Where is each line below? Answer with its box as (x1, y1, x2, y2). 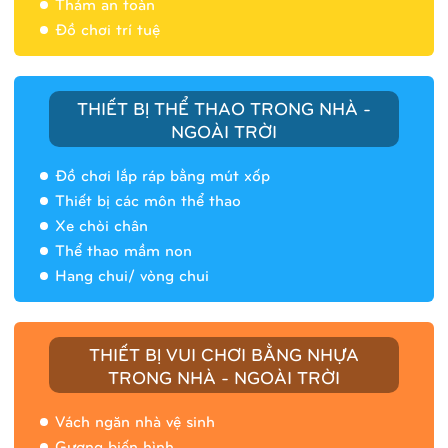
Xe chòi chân (55, 214, 148, 234)
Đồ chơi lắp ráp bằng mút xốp (55, 164, 270, 184)
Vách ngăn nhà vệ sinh (55, 410, 215, 430)
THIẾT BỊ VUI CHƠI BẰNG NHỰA (89, 341, 359, 365)
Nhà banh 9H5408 (155, 272, 293, 292)
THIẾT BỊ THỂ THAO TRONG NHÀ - (77, 95, 371, 119)
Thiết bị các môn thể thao (55, 189, 241, 209)
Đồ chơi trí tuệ (55, 18, 160, 38)
